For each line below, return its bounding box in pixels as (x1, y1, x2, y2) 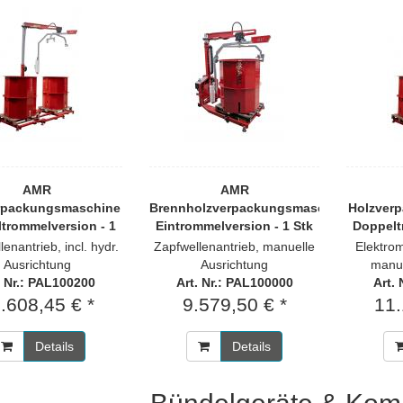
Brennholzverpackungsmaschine (148, 201, 352, 215)
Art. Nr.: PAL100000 (175, 275, 293, 290)
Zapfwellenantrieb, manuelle (154, 239, 316, 254)
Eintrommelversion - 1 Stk (156, 219, 314, 233)
